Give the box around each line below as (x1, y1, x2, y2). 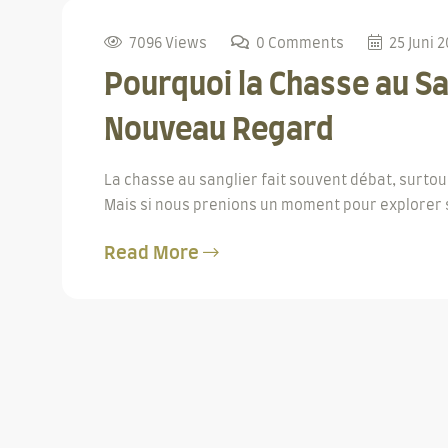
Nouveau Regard (104, 116, 334, 146)
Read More (104, 245, 203, 263)
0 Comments (256, 37, 344, 51)
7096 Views (129, 37, 207, 51)
